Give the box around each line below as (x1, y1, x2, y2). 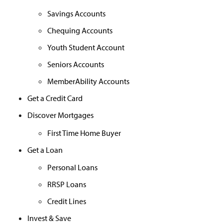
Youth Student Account (47, 42, 124, 52)
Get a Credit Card (27, 93, 83, 103)
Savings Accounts (47, 8, 106, 18)
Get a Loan (27, 144, 63, 155)
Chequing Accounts (47, 25, 112, 35)
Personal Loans (47, 162, 98, 173)
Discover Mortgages (27, 110, 94, 120)
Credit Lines (47, 196, 86, 207)
